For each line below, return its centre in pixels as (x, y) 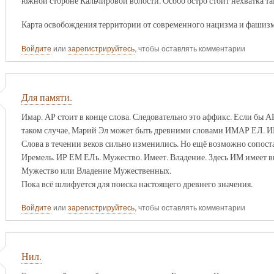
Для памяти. (46, 98)
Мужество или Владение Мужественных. (96, 170)
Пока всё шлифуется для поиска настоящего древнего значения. (137, 183)
